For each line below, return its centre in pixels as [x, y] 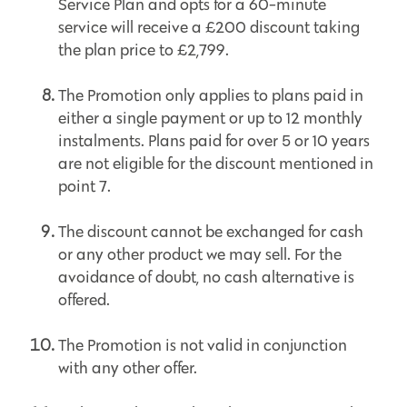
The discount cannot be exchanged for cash [211, 232]
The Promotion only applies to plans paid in [211, 95]
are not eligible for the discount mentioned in [216, 164]
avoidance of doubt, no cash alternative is [206, 277]
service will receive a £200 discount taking [209, 27]
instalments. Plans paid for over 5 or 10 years [214, 141]
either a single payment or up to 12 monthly [210, 118]
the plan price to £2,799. [144, 50]
